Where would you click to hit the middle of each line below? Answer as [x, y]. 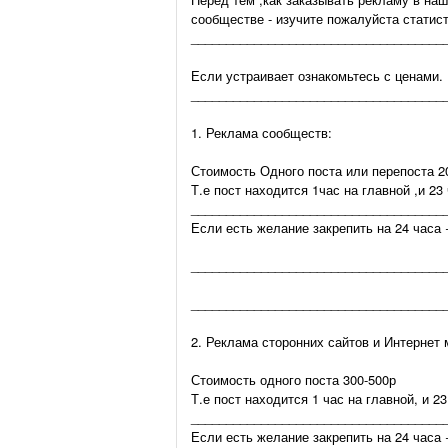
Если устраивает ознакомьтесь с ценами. [317, 75]
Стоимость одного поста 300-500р [293, 379]
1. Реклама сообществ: [261, 132]
